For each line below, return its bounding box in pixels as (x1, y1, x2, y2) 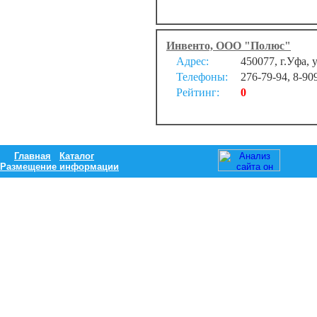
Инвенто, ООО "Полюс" (166, 40, 291, 52)
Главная (14, 151, 51, 161)
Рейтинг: (176, 86, 219, 98)
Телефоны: (176, 71, 228, 83)
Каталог (59, 151, 94, 161)
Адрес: (176, 55, 209, 67)
